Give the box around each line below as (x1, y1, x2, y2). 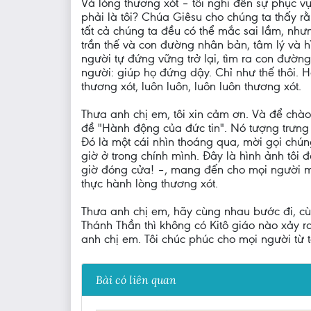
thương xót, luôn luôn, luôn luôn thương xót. (81, 79, 301, 94)
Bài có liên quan (96, 272, 176, 287)
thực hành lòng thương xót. (81, 176, 218, 191)
